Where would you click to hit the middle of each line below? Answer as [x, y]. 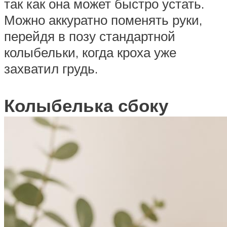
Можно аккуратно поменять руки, [103, 20]
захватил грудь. [51, 68]
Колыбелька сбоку [86, 105]
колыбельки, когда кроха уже [90, 52]
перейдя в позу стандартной [90, 36]
